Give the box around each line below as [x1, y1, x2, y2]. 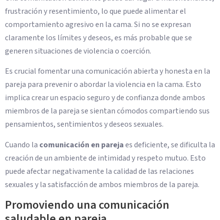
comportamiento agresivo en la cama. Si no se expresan [5, 19, 191, 30]
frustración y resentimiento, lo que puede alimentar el [5, 5, 186, 17]
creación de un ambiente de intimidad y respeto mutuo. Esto [5, 152, 206, 164]
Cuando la [5, 139, 39, 150]
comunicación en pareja [39, 139, 124, 150]
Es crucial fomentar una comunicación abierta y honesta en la [5, 66, 210, 77]
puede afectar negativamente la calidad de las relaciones [5, 165, 194, 177]
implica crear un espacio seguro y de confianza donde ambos [5, 92, 205, 104]
